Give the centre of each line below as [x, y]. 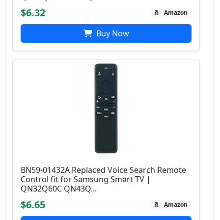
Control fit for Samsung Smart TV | [86, 179]
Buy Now [111, 34]
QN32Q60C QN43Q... [59, 189]
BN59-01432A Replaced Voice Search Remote [103, 170]
